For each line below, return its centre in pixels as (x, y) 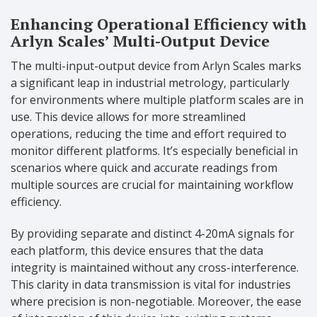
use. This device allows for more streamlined (128, 116)
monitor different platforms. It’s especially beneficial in (154, 150)
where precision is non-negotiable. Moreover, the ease (156, 301)
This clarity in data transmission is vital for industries (151, 284)
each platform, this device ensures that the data (137, 250)
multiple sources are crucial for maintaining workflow (152, 184)
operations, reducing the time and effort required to (149, 133)
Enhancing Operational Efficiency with (158, 23)
